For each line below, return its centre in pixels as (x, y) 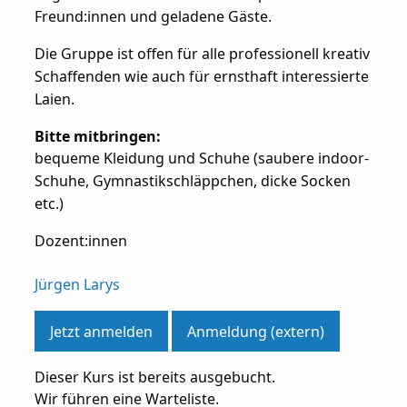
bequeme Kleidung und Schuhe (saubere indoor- (201, 158)
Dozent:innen (80, 240)
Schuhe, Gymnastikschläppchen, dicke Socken (192, 180)
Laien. (54, 99)
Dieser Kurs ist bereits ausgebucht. (154, 377)
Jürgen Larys (77, 284)
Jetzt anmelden (101, 331)
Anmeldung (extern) (255, 331)
